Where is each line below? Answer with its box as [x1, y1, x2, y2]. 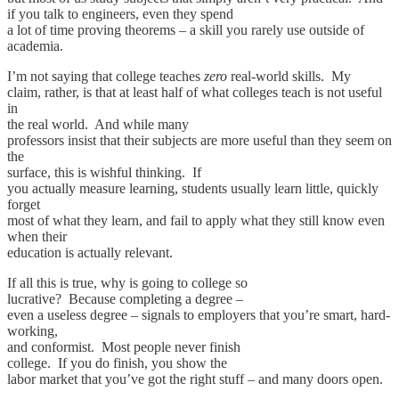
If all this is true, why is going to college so [7, 275, 248, 291]
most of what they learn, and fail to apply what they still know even [7, 213, 385, 229]
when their [7, 229, 67, 245]
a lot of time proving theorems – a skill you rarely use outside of [7, 22, 364, 38]
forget [7, 197, 40, 213]
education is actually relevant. [7, 245, 176, 261]
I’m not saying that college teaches [7, 69, 204, 85]
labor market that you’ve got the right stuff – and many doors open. [7, 371, 383, 387]
